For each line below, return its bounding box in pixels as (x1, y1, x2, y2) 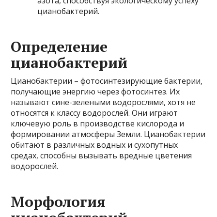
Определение (11, 37, 108, 56)
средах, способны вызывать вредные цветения (11, 150, 192, 161)
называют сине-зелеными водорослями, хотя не (11, 97, 196, 108)
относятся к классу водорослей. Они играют (11, 108, 178, 118)
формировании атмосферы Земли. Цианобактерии (11, 129, 206, 139)
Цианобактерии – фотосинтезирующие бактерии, (11, 76, 203, 86)
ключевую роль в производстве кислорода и (11, 118, 185, 129)
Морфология (11, 192, 106, 211)
